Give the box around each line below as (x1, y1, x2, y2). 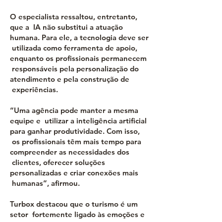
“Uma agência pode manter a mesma (10, 106, 138, 115)
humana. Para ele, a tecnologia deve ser (10, 33, 149, 42)
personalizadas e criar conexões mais (10, 168, 138, 177)
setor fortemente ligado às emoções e (10, 210, 145, 219)
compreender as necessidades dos (10, 147, 129, 157)
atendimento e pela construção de (10, 74, 129, 84)
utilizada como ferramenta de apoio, (10, 43, 137, 53)
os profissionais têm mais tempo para (10, 137, 141, 146)
